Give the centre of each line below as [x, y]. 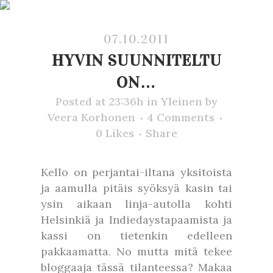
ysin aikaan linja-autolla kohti [136, 204]
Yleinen [182, 101]
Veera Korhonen [91, 117]
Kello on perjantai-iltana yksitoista [136, 172]
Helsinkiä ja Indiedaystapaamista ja [136, 220]
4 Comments [180, 117]
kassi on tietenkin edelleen [136, 236]
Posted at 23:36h [100, 101]
